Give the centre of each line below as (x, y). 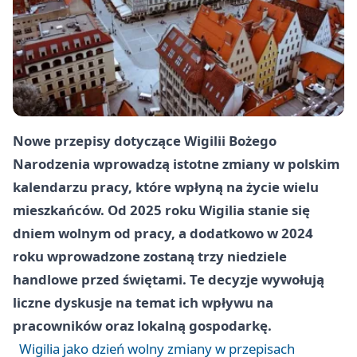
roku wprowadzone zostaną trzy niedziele (150, 257)
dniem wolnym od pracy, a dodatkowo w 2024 (163, 233)
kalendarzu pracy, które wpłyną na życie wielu (166, 187)
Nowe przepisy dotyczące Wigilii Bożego (145, 141)
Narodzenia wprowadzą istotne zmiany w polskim (176, 164)
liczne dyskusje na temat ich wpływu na (143, 303)
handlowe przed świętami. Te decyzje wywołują (169, 280)
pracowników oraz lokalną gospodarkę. (142, 326)
